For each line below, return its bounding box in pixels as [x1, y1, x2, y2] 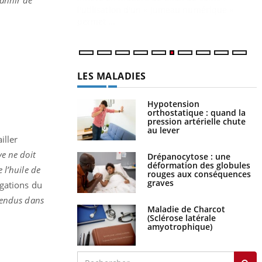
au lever [147, 113, 180, 125]
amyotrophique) [147, 209, 212, 221]
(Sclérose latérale [147, 201, 216, 212]
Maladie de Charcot [147, 192, 225, 204]
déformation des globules [147, 148, 250, 160]
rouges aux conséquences [147, 157, 251, 168]
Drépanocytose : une [147, 139, 230, 151]
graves [147, 166, 174, 177]
